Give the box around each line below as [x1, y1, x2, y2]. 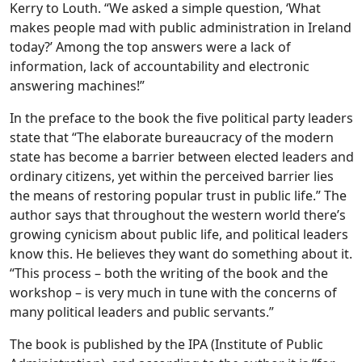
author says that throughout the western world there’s [10, 206, 346, 225]
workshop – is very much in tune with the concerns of [10, 284, 337, 302]
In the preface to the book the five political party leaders [10, 109, 353, 128]
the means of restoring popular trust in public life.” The [10, 187, 347, 205]
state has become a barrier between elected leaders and [10, 148, 354, 166]
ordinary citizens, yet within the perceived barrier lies [10, 167, 334, 186]
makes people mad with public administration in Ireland [10, 19, 351, 37]
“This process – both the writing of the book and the [10, 264, 328, 283]
